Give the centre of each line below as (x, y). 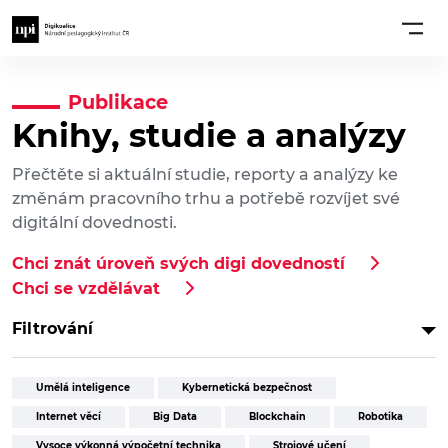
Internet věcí (68, 417)
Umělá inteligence (83, 388)
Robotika (380, 417)
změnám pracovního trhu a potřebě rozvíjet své (206, 199)
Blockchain (277, 417)
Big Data (175, 417)
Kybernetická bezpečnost (247, 388)
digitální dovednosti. (94, 223)
